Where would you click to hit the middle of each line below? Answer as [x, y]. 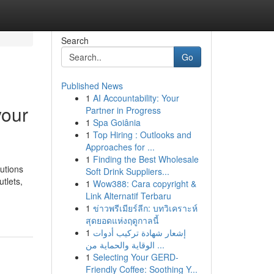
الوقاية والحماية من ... [159, 245]
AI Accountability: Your [136, 98]
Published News [92, 86]
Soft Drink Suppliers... [127, 171]
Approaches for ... [120, 147]
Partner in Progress [123, 110]
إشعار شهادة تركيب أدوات [139, 232]
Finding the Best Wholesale [146, 159]
